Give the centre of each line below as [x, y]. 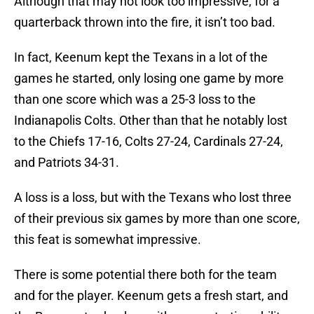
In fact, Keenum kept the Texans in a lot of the [141, 57]
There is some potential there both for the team [145, 275]
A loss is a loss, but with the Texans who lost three [153, 198]
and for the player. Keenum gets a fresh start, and [151, 296]
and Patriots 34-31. [67, 163]
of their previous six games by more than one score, [157, 219]
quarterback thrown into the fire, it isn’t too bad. [146, 22]
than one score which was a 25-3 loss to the [135, 100]
